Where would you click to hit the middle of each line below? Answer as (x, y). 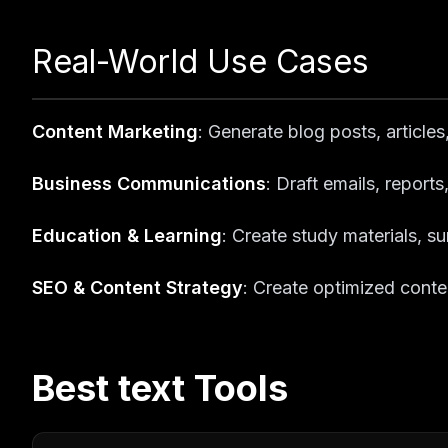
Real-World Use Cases (200, 61)
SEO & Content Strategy (137, 287)
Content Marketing (115, 131)
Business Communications (149, 183)
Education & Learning (127, 235)
